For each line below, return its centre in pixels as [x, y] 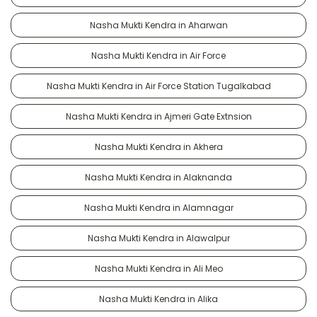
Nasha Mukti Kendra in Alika [158, 299]
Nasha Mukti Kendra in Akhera [158, 146]
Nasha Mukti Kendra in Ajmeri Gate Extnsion [158, 116]
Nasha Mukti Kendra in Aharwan [158, 25]
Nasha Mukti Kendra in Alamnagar [158, 207]
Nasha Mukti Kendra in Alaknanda [158, 177]
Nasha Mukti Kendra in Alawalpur [158, 238]
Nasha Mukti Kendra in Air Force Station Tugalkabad [158, 86]
